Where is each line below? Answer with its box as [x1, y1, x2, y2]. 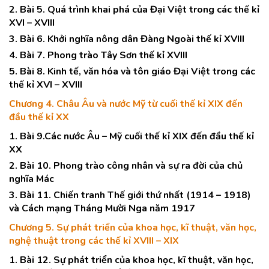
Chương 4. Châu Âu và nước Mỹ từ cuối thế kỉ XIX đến [9, 97, 243, 110]
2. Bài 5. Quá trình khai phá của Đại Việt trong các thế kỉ [9, 3, 259, 16]
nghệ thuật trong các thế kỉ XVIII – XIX [9, 234, 179, 247]
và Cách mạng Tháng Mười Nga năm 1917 [9, 202, 195, 215]
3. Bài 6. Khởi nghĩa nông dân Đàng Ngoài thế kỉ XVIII [9, 32, 244, 46]
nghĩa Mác [9, 172, 54, 186]
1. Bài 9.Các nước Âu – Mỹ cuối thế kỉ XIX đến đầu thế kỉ [9, 130, 254, 143]
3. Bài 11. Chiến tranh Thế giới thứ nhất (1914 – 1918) [9, 189, 251, 202]
